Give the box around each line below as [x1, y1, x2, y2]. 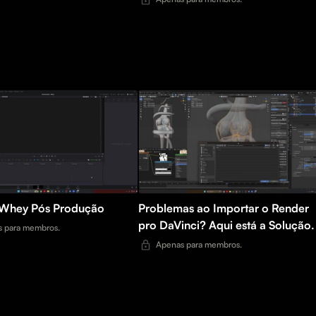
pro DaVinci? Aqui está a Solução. [138, 217, 315, 232]
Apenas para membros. [156, 238, 242, 250]
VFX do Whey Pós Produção [31, 200, 104, 215]
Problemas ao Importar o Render [138, 200, 309, 215]
